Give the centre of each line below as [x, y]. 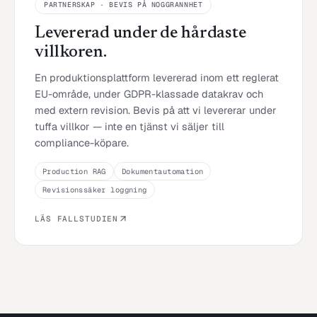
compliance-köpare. [82, 142]
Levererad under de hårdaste [140, 33]
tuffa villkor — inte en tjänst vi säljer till [129, 126]
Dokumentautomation [162, 171]
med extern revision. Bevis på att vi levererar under [156, 110]
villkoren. [71, 52]
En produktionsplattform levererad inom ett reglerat [157, 77]
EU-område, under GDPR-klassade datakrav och [149, 93]
